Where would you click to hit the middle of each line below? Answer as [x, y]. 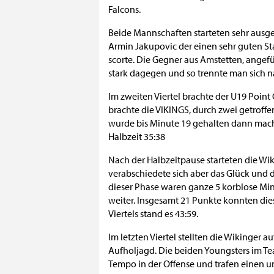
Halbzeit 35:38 [137, 136]
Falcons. [124, 9]
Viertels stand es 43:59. [153, 213]
